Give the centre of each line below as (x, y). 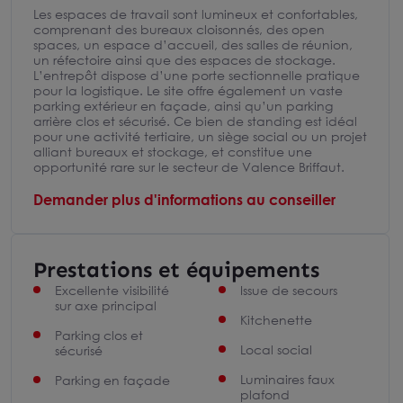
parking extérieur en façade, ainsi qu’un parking (183, 106)
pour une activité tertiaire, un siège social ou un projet (200, 136)
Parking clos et (99, 335)
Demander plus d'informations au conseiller (184, 200)
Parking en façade (112, 380)
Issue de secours (288, 290)
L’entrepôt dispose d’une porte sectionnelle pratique (197, 75)
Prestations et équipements (176, 269)
